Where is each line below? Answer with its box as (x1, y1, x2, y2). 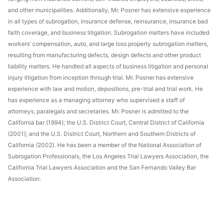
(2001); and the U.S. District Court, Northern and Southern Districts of (8, 130, 196, 137)
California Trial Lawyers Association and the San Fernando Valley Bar (8, 163, 196, 171)
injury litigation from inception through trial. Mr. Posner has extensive (8, 73, 194, 81)
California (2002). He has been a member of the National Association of (8, 141, 201, 149)
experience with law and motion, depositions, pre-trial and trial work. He (8, 85, 203, 92)
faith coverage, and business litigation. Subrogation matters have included (8, 28, 209, 36)
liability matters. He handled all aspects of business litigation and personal (8, 62, 208, 70)
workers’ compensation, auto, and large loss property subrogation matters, (8, 40, 208, 47)
